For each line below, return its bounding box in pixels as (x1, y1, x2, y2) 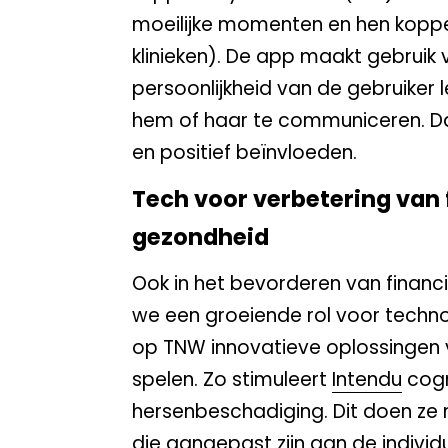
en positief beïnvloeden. (132, 139, 357, 167)
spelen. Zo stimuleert (132, 365, 332, 393)
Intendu (332, 365, 402, 393)
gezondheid (132, 221, 269, 254)
